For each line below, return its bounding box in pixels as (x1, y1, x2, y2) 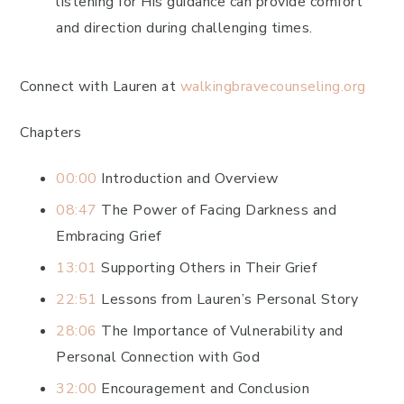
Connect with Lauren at (20, 77, 176, 96)
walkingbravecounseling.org (176, 77, 366, 96)
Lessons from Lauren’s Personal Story (96, 289, 358, 309)
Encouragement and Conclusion (96, 379, 309, 399)
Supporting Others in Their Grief (96, 258, 317, 278)
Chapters (20, 123, 81, 142)
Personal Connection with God (56, 347, 260, 367)
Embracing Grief (56, 226, 161, 246)
